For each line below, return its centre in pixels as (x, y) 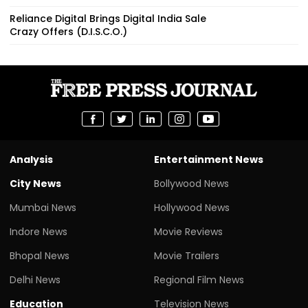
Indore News (38, 231)
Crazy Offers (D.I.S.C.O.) (68, 31)
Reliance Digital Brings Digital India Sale (108, 18)
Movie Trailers (187, 255)
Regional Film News (199, 279)
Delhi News (35, 279)
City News (35, 183)
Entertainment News (209, 159)
